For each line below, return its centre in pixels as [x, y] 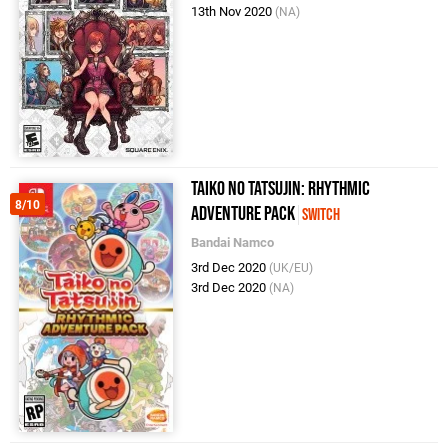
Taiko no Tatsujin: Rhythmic [281, 189]
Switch [321, 215]
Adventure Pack [243, 214]
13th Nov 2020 [233, 12]
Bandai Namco [233, 243]
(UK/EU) [291, 268]
